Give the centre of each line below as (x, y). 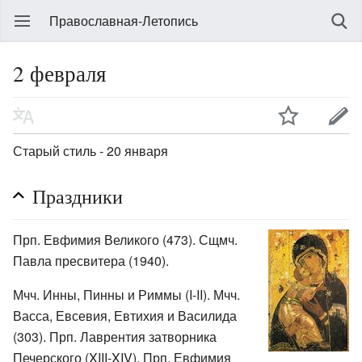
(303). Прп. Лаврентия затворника (115, 336)
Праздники (78, 196)
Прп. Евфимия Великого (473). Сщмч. (125, 239)
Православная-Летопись (124, 21)
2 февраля (59, 73)
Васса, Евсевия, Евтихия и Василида (125, 315)
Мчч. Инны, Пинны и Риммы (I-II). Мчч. (126, 294)
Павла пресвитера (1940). (91, 260)
